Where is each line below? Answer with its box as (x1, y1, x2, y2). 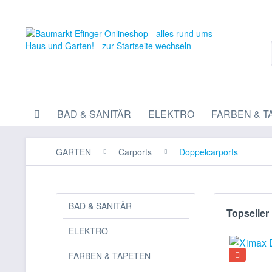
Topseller (226, 206, 269, 220)
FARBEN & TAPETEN (69, 250, 151, 262)
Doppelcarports (179, 146, 238, 158)
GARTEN (56, 146, 91, 158)
